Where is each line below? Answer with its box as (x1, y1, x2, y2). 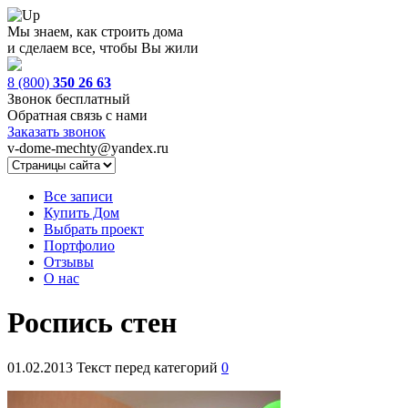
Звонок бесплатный (7, 91, 130, 107)
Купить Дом (44, 205, 119, 220)
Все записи (44, 189, 113, 204)
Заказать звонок (7, 124, 106, 139)
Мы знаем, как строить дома (7, 24, 183, 39)
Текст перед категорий (76, 359, 218, 375)
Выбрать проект (44, 221, 144, 237)
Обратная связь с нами (7, 107, 148, 123)
